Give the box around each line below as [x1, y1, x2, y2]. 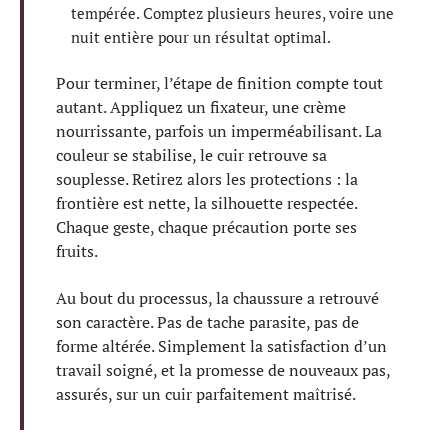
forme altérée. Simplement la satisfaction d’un [56, 334, 387, 357]
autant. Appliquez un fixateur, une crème [56, 96, 346, 119]
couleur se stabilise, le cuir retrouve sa [56, 144, 327, 167]
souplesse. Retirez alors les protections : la [56, 168, 358, 191]
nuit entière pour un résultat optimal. [71, 26, 331, 47]
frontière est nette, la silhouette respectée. [56, 192, 357, 215]
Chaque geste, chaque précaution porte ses [56, 216, 357, 239]
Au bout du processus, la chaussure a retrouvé [56, 286, 379, 309]
